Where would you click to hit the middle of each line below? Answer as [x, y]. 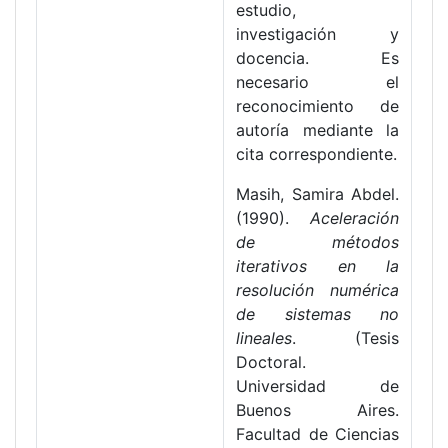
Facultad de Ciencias [317, 434]
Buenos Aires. [317, 410]
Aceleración [354, 218]
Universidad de [317, 386]
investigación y [317, 34]
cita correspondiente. [316, 154]
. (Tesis [345, 338]
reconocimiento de [317, 106]
